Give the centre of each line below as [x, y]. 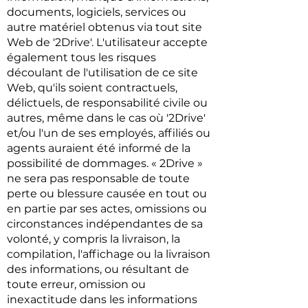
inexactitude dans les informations [102, 299]
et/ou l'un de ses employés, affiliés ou [109, 133]
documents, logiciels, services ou [97, 12]
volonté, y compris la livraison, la [93, 239]
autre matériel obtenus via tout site [104, 27]
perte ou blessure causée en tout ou [107, 194]
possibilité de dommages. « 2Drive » [105, 163]
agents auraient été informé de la [99, 148]
